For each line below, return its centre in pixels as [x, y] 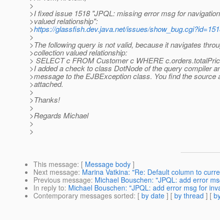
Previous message [62, 180]
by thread [189, 196]
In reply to [49, 188]
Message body [108, 164]
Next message [56, 172]
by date [153, 196]
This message [55, 164]
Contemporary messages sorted [83, 196]
